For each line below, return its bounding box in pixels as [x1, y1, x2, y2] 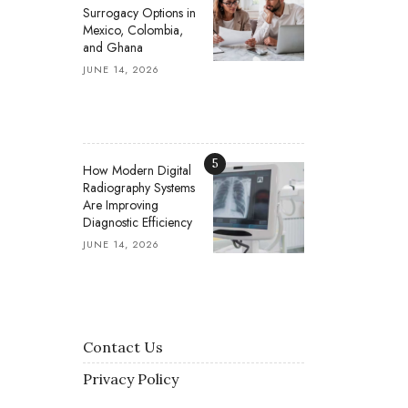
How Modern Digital [83, 161, 191, 179]
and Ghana [83, 38, 143, 56]
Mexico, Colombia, [83, 21, 183, 39]
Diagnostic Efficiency [83, 213, 192, 231]
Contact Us [83, 338, 163, 356]
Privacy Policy [83, 370, 178, 388]
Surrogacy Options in [83, 4, 196, 22]
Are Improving [83, 196, 158, 214]
